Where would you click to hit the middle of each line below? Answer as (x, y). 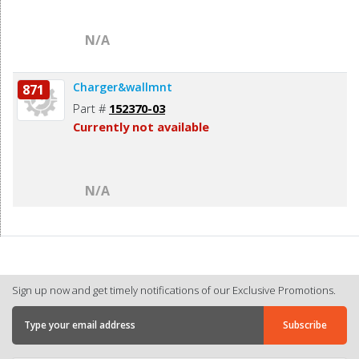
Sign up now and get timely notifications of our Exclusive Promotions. (174, 290)
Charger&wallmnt (123, 87)
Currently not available (141, 127)
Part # (91, 109)
